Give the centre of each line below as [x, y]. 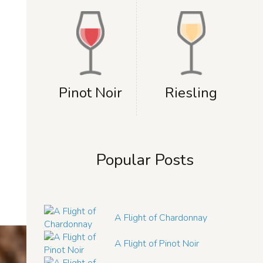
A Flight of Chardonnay [161, 218]
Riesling [191, 93]
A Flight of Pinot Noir [157, 244]
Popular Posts [145, 160]
